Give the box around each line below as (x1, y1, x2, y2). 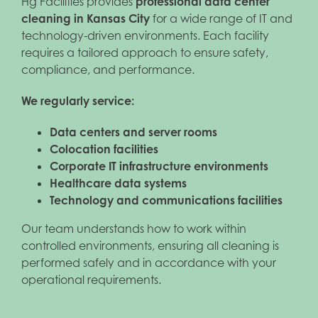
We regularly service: (21, 94, 134, 108)
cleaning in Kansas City (21, 11, 150, 26)
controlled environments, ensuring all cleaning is (21, 238, 279, 253)
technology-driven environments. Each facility (21, 28, 269, 43)
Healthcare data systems (50, 176, 187, 190)
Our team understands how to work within (21, 221, 246, 236)
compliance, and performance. (21, 62, 194, 77)
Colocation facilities (50, 142, 158, 156)
